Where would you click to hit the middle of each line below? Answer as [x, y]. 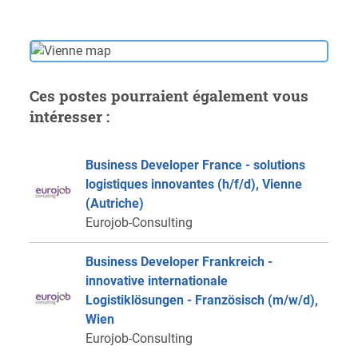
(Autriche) [114, 204]
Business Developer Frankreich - [179, 262]
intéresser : [69, 117]
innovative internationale [156, 281]
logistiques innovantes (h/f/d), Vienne [193, 185]
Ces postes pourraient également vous [169, 96]
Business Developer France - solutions [195, 165]
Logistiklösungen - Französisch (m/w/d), [201, 300]
